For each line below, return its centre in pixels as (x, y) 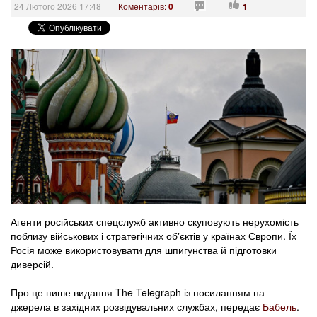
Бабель (279, 307)
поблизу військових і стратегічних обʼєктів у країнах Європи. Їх (154, 236)
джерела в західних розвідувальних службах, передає (137, 307)
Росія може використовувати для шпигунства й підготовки (144, 250)
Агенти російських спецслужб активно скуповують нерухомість (155, 222)
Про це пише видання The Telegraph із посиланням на (138, 293)
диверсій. (32, 264)
